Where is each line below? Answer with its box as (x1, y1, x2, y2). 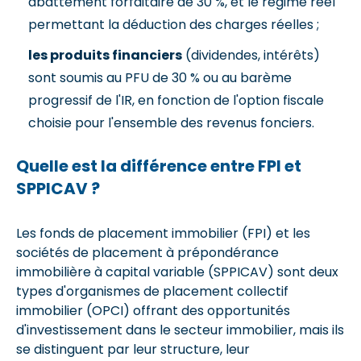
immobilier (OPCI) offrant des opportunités (16, 301, 290, 320)
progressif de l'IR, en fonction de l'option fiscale (28, 90, 324, 110)
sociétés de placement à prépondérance (16, 243, 279, 262)
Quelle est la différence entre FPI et (16, 154, 301, 177)
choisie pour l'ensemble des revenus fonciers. (28, 113, 314, 132)
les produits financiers (28, 45, 182, 64)
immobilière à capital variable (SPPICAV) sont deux (16, 262, 338, 281)
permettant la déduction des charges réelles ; (28, 15, 319, 34)
